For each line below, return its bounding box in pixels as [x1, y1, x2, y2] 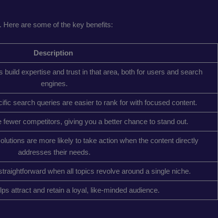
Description [34, 48, 75, 57]
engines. [41, 79, 68, 88]
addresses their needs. [18, 147, 91, 156]
